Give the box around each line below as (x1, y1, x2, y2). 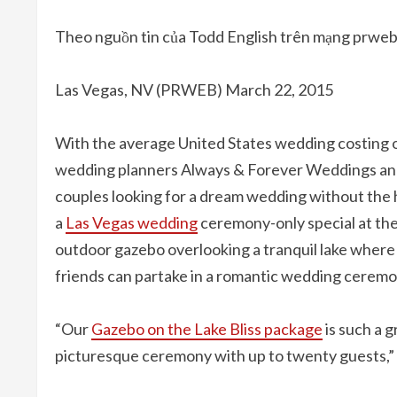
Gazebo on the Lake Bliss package (91, 319, 323, 339)
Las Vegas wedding (66, 213, 198, 232)
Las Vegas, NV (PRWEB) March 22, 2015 (55, 80, 333, 99)
